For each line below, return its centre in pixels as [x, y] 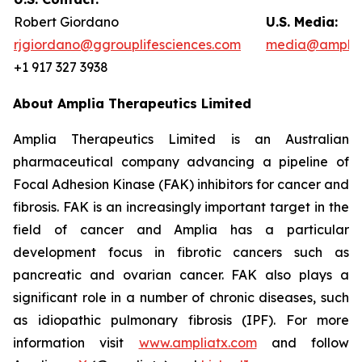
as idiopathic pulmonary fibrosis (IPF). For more [181, 320]
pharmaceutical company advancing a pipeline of [181, 162]
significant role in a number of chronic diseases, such [181, 297]
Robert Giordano [66, 22]
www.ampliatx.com [198, 343]
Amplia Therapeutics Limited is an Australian [181, 139]
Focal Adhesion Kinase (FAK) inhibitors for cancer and [181, 184]
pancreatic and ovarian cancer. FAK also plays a [181, 275]
